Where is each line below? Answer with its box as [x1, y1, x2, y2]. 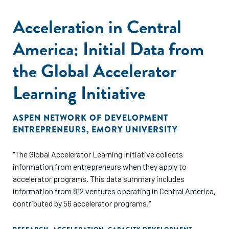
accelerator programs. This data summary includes [13, 174, 90, 184]
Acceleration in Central [13, 13, 181, 40]
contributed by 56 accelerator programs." [13, 198, 151, 208]
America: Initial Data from [13, 35, 204, 62]
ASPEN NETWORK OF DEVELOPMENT [13, 112, 168, 124]
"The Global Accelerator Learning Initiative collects [13, 149, 183, 159]
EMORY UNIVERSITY [91, 124, 177, 135]
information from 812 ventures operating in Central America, [13, 186, 216, 196]
